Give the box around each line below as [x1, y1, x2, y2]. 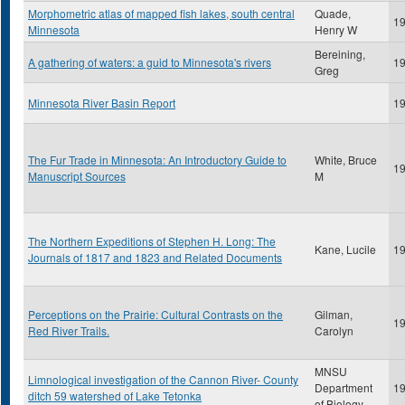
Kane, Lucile [315, 241, 376, 257]
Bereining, [315, 46, 365, 61]
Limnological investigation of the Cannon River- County [28, 372, 298, 387]
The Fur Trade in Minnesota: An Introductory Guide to [28, 152, 287, 167]
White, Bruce [315, 152, 377, 167]
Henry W [315, 22, 357, 37]
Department [315, 380, 372, 395]
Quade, [315, 5, 351, 21]
